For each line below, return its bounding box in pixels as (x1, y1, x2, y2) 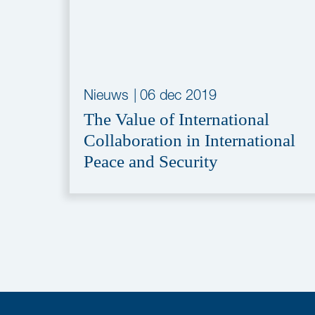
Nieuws (84, 86, 129, 103)
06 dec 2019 (140, 86, 217, 103)
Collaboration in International (84, 131, 295, 150)
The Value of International (84, 110, 269, 129)
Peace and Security (84, 152, 218, 171)
